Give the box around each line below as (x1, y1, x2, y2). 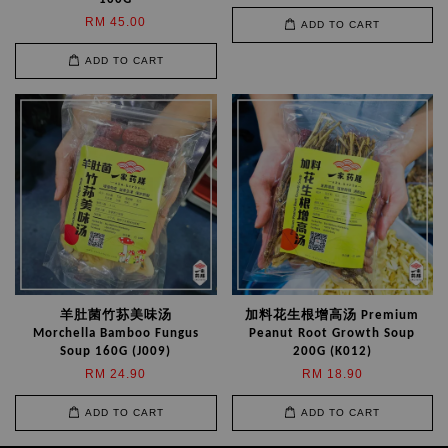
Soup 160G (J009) (60, 344, 172, 358)
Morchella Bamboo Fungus (32, 326, 199, 340)
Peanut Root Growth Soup (249, 326, 416, 340)
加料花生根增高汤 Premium (245, 308, 420, 322)
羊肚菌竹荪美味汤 (59, 308, 172, 322)
